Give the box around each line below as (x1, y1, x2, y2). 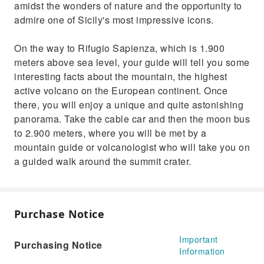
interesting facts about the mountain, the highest (14, 70, 227, 83)
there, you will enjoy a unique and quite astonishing (14, 98, 243, 111)
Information (179, 245, 225, 257)
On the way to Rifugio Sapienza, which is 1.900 (14, 41, 225, 55)
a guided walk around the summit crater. (14, 154, 192, 168)
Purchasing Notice (14, 238, 103, 252)
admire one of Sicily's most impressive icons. (14, 13, 214, 27)
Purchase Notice (14, 207, 104, 221)
